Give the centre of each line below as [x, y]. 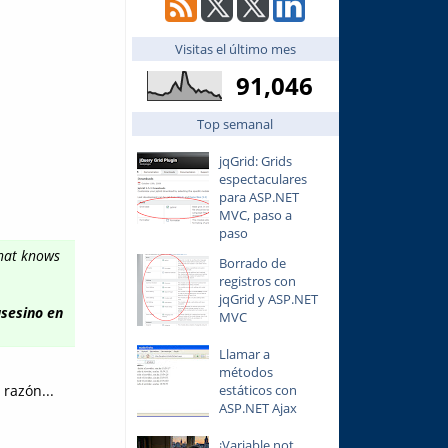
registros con [257, 281]
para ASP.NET [258, 196]
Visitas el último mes [235, 48]
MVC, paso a [255, 214]
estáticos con [257, 390]
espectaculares [262, 178]
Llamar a [244, 354]
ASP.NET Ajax [257, 408]
